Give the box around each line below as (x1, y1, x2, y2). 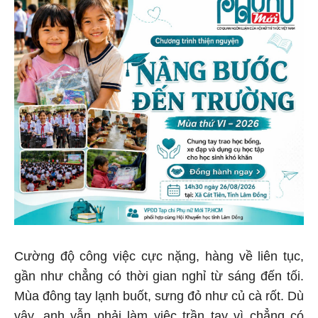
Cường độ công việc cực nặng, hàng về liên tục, (14, 251, 304, 265)
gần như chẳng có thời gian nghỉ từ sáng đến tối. (14, 270, 304, 285)
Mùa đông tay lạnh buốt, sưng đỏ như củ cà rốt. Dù (14, 290, 304, 305)
